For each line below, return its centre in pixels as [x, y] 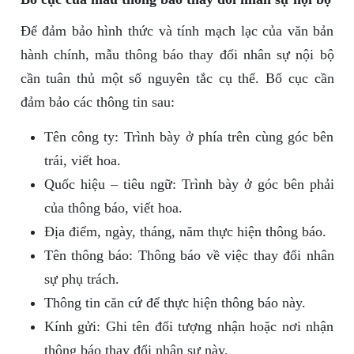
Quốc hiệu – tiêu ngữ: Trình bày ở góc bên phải [189, 185]
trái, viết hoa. [82, 161]
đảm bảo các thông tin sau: [97, 102]
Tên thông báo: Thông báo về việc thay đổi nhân [189, 256]
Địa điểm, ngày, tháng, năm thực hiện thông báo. [185, 232]
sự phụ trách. [81, 279]
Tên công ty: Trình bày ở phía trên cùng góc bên [189, 137]
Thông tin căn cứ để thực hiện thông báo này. [175, 303]
